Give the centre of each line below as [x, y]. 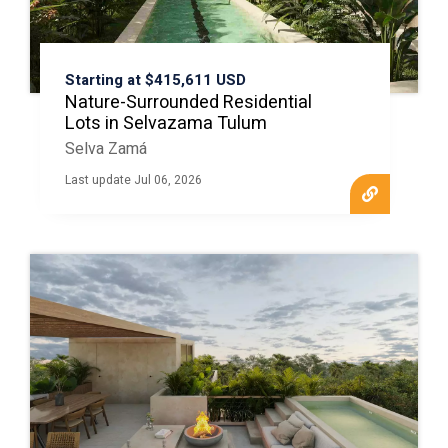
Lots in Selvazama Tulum [165, 123]
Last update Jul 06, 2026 [133, 179]
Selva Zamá [105, 148]
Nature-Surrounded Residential [188, 102]
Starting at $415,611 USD [155, 79]
